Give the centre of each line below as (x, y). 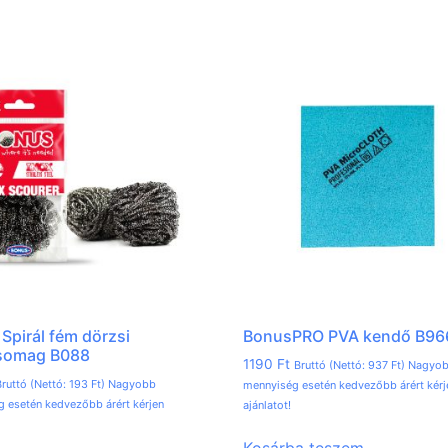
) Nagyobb (128, 383)
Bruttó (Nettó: (331, 364)
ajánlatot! (267, 404)
